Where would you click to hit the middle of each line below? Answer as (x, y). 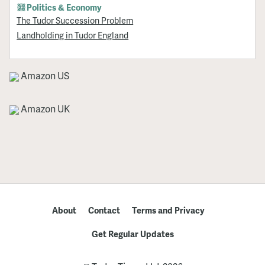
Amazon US (44, 75)
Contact (104, 210)
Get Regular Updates (132, 234)
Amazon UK (44, 108)
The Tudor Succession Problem (75, 20)
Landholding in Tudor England (73, 35)
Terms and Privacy (168, 210)
